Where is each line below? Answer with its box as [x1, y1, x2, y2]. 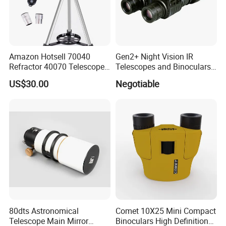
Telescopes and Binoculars [115, 61, 211, 73]
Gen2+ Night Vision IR [115, 51, 193, 63]
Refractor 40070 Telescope [9, 61, 105, 73]
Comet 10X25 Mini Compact [115, 205, 216, 216]
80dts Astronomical [9, 205, 79, 216]
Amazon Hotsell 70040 [9, 51, 91, 63]
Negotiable [115, 77, 159, 90]
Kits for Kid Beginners [9, 71, 86, 83]
